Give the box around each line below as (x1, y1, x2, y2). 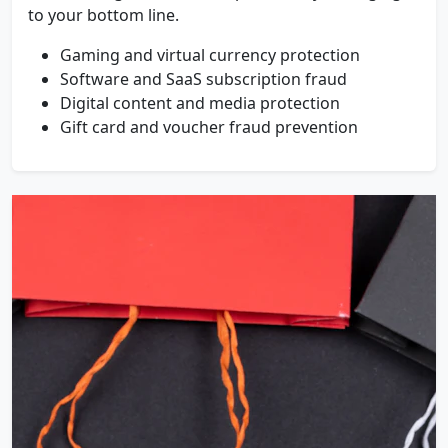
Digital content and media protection (60, 92, 340, 114)
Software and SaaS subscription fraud (60, 68, 347, 90)
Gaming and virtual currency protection (60, 44, 360, 66)
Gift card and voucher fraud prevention (60, 116, 358, 138)
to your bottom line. (28, 4, 179, 26)
